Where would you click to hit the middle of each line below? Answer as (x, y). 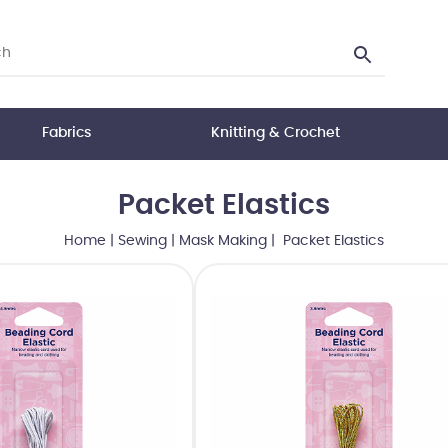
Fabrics (67, 133)
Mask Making (223, 241)
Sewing (142, 241)
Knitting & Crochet (275, 133)
